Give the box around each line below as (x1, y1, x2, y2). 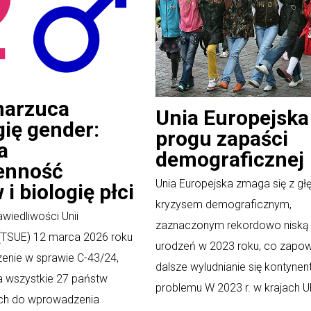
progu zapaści (155, 126, 288, 151)
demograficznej (155, 146, 304, 171)
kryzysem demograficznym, (155, 197, 292, 211)
